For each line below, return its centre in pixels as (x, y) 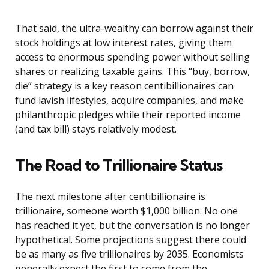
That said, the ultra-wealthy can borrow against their (134, 29)
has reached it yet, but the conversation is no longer (132, 225)
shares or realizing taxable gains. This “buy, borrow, (132, 72)
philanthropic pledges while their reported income (128, 115)
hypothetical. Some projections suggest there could (131, 240)
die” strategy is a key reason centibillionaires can (124, 86)
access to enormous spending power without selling (132, 57)
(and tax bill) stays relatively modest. (96, 129)
